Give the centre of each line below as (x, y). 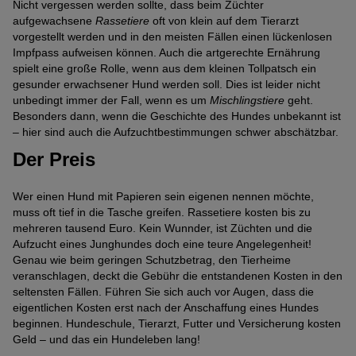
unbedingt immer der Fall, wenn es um (111, 101)
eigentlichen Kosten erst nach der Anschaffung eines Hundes (166, 307)
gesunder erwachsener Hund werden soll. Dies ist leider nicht (166, 85)
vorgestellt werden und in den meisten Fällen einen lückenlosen (172, 37)
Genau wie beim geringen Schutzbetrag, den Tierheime (152, 259)
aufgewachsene (54, 21)
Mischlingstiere (247, 101)
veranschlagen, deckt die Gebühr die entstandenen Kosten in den (178, 275)
